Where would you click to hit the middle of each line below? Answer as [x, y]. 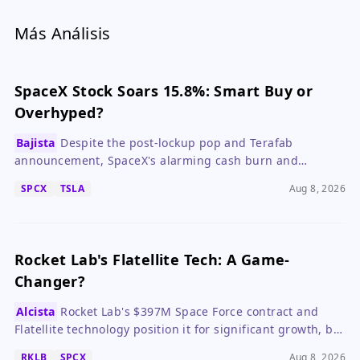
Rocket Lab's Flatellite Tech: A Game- [152, 260]
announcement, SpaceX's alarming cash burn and [156, 160]
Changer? [50, 281]
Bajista [36, 143]
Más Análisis [63, 33]
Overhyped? [59, 112]
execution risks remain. [81, 344]
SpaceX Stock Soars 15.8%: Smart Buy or [164, 91]
